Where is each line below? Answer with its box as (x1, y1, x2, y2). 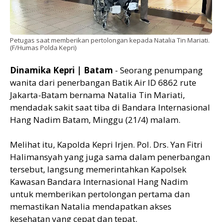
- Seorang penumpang (113, 64, 203, 76)
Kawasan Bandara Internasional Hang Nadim (10, 175, 188, 187)
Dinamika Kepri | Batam (10, 64, 113, 76)
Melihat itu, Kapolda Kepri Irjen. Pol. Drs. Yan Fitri (10, 138, 203, 150)
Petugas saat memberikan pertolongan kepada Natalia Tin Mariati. (10, 35, 210, 45)
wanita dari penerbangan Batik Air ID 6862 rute (10, 76, 196, 88)
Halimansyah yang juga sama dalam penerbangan (10, 151, 210, 163)
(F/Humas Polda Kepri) (10, 43, 76, 52)
